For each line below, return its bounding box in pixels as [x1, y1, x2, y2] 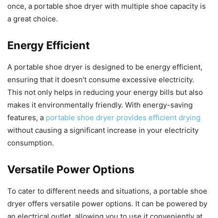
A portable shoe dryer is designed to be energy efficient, [7, 62, 202, 72]
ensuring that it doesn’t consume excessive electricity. [7, 75, 194, 85]
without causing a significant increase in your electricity [7, 126, 199, 135]
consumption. [7, 138, 54, 148]
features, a [7, 113, 46, 123]
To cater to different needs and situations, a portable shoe [7, 186, 207, 196]
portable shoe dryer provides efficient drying [46, 113, 200, 123]
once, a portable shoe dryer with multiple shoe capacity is [7, 1, 206, 11]
